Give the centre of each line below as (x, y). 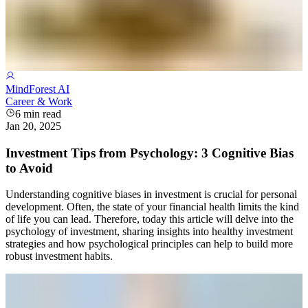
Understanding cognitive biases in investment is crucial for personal (151, 195)
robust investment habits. (59, 256)
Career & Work (39, 101)
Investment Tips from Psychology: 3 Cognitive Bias (150, 153)
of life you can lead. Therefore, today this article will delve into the (150, 219)
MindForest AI (37, 89)
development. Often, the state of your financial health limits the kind (152, 207)
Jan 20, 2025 (33, 126)
